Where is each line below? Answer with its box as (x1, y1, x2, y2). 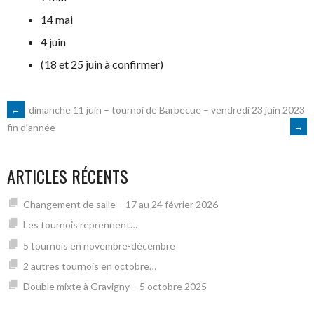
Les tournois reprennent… (22, 219, 137, 231)
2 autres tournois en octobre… (22, 259, 156, 272)
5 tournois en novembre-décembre (22, 239, 175, 252)
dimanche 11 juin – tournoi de (27, 104, 157, 116)
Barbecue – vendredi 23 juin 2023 (159, 104, 307, 116)
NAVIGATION (6, 100, 119, 137)
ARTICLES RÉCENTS (7, 163, 128, 189)
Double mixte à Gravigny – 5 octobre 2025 (22, 280, 207, 293)
